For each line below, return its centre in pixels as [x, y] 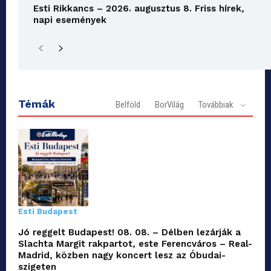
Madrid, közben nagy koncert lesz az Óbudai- [122, 256]
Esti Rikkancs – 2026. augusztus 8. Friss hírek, [139, 9]
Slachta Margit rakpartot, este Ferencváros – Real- [135, 244]
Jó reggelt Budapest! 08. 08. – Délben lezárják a [129, 233]
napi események [70, 20]
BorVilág [169, 105]
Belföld [128, 105]
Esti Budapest [48, 212]
